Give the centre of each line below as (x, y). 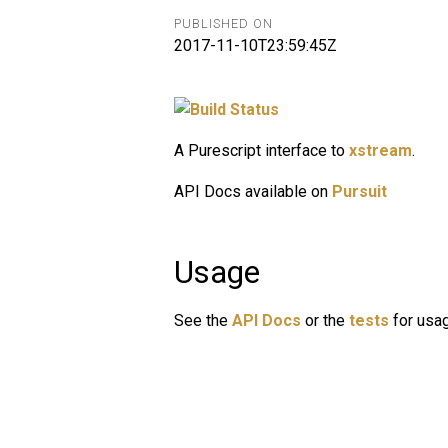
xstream (380, 150)
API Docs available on (253, 191)
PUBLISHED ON (223, 24)
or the (325, 320)
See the (203, 320)
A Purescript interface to (261, 150)
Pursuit (359, 191)
